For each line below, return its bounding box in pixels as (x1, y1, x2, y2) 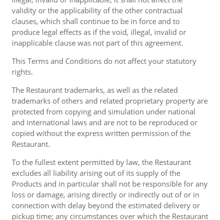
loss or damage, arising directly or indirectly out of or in (12, 190, 199, 199)
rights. (12, 67, 33, 77)
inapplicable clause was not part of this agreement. (12, 38, 183, 48)
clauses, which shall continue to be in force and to (12, 16, 180, 26)
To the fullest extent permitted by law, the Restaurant (12, 157, 191, 167)
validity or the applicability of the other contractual (12, 5, 183, 15)
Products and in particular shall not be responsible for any (12, 179, 208, 189)
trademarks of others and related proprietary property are (12, 96, 208, 106)
